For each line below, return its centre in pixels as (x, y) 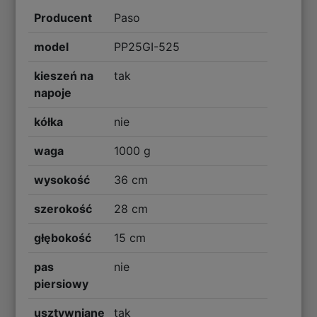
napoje (53, 92)
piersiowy (62, 283)
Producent (63, 17)
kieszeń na (64, 75)
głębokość (63, 237)
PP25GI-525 (146, 46)
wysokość (62, 179)
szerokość (63, 208)
